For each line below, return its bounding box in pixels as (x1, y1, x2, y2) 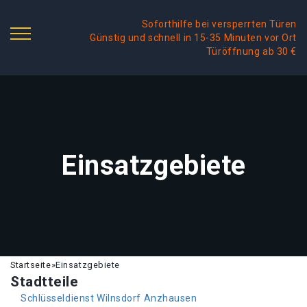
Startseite (10, 260, 51, 270)
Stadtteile (10, 273, 79, 290)
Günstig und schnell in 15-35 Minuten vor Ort (90, 32, 297, 43)
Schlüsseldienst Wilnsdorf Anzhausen (21, 293, 197, 304)
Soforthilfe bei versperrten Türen (141, 19, 297, 29)
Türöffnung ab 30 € (206, 46, 297, 57)
